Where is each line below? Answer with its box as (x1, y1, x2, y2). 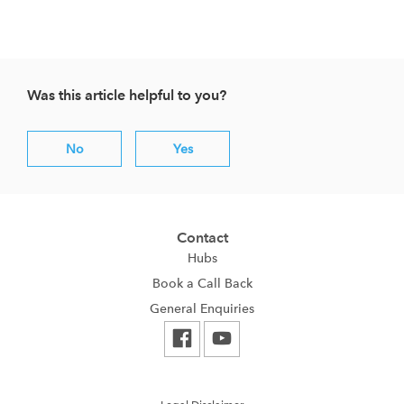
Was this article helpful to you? (27, 86, 226, 104)
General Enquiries (150, 299, 254, 317)
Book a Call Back (151, 274, 252, 291)
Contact (176, 228, 228, 246)
